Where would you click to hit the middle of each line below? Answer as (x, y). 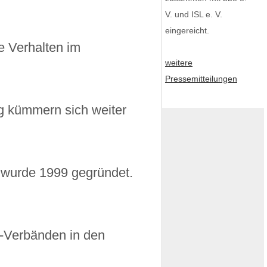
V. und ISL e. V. (194, 14)
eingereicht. (187, 30)
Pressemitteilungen (201, 79)
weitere (179, 63)
